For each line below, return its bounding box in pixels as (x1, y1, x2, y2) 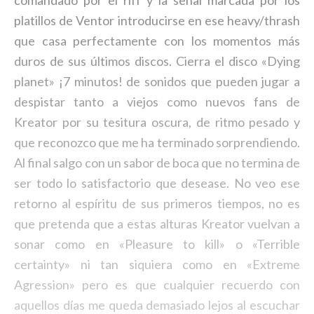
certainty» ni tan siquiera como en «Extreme (14, 257, 300, 273)
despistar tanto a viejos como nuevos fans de (14, 94, 300, 110)
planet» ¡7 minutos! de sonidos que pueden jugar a (14, 74, 300, 90)
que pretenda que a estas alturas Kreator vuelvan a (14, 216, 300, 232)
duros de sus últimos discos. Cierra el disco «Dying (14, 53, 300, 69)
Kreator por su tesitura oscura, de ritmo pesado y (14, 114, 300, 130)
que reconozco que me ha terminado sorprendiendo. (14, 135, 300, 151)
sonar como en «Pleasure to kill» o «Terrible (14, 236, 300, 252)
